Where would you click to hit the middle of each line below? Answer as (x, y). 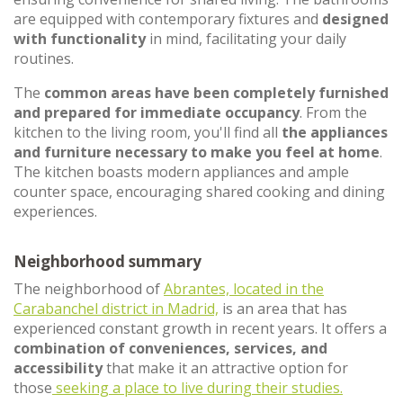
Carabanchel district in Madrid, (116, 309)
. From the (333, 112)
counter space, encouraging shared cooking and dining (199, 192)
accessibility (58, 368)
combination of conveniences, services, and (170, 348)
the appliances (335, 132)
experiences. (55, 211)
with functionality (80, 39)
